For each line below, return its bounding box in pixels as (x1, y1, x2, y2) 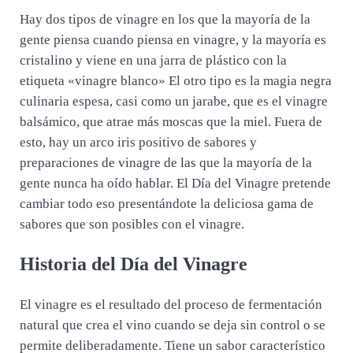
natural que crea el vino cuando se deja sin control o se (19, 318, 325, 333)
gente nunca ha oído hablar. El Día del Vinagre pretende (19, 175, 331, 191)
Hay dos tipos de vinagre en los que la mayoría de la (19, 11, 310, 27)
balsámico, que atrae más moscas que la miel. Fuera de (19, 113, 322, 129)
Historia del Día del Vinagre (19, 254, 247, 275)
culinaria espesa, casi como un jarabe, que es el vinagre (19, 93, 328, 109)
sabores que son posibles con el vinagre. (19, 216, 244, 232)
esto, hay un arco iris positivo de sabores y (19, 134, 257, 150)
